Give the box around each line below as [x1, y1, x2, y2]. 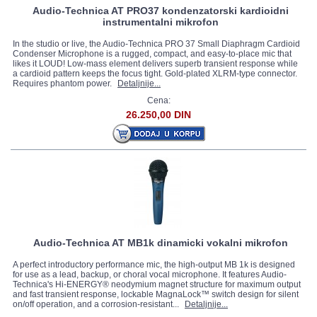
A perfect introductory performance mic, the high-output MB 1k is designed [13, 260, 295, 270]
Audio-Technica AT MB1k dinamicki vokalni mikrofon [33, 237, 288, 248]
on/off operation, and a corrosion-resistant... [13, 299, 181, 309]
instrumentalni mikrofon [103, 16, 219, 28]
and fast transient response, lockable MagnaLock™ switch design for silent [13, 289, 299, 299]
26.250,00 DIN [126, 109, 191, 120]
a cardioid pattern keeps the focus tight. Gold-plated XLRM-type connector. [13, 69, 297, 79]
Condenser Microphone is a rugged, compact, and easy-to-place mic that [13, 49, 292, 59]
